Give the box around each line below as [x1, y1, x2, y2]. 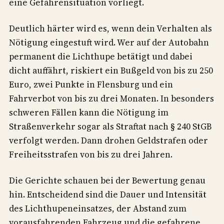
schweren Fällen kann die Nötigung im [9, 106, 168, 119]
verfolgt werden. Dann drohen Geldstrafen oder [9, 134, 208, 147]
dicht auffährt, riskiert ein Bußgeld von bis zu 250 [9, 64, 213, 77]
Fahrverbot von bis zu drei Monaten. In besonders [9, 92, 214, 105]
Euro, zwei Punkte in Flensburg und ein [9, 78, 173, 91]
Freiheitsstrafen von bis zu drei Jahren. [9, 148, 172, 161]
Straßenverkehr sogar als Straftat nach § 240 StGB [9, 120, 211, 133]
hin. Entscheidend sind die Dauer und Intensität [9, 188, 206, 200]
